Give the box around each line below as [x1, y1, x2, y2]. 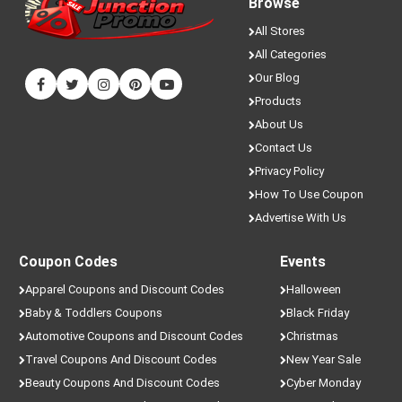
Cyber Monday [285, 376, 361, 389]
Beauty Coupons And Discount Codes [25, 376, 221, 389]
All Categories [254, 48, 327, 61]
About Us [254, 118, 303, 131]
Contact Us [254, 141, 312, 154]
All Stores [254, 24, 305, 38]
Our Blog [254, 71, 300, 84]
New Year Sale [285, 353, 361, 366]
